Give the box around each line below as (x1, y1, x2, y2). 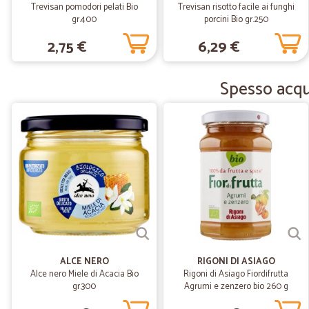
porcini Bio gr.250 (203, 12, 268, 27)
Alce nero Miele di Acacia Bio (30, 267, 139, 281)
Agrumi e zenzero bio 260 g (183, 279, 288, 294)
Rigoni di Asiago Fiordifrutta (183, 267, 288, 281)
